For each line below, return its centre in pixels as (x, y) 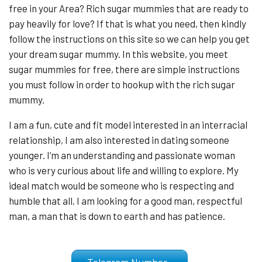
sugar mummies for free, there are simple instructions (124, 69)
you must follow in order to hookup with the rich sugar (122, 84)
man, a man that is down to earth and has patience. (117, 216)
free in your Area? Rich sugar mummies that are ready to (129, 8)
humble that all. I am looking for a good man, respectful (125, 201)
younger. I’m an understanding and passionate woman (122, 155)
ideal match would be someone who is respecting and (121, 185)
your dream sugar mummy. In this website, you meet (118, 54)
